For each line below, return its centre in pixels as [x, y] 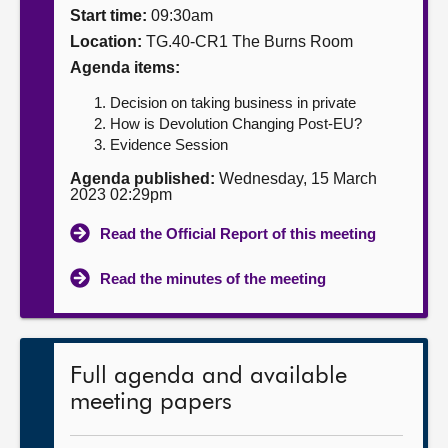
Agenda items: [125, 67]
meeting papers [151, 402]
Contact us [61, 94]
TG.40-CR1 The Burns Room [247, 41]
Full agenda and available [208, 376]
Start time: [108, 15]
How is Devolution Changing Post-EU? [236, 123]
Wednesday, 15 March [296, 178]
